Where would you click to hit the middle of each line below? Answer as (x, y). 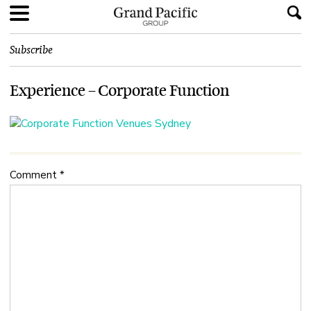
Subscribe (31, 50)
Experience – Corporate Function (119, 91)
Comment (35, 175)
